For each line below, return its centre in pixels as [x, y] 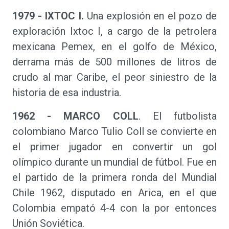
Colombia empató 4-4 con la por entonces [114, 208]
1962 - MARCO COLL [75, 116]
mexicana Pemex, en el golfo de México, [114, 47]
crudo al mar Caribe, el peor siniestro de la [114, 77]
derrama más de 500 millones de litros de [114, 62]
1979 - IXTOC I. [48, 16]
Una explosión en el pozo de [150, 16]
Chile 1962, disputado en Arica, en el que [114, 193]
